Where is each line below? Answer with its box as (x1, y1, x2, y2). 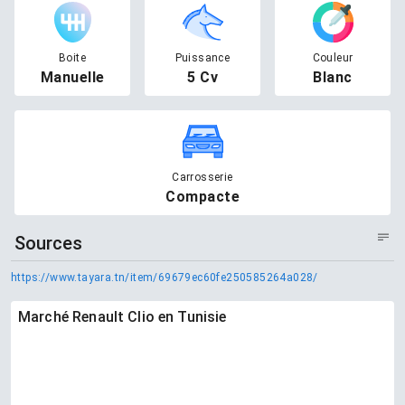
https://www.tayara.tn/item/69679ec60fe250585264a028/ (11, 270, 318, 284)
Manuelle (40, 68, 105, 86)
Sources (14, 231, 82, 254)
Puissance (174, 51, 231, 64)
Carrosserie (172, 170, 233, 184)
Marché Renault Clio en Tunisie (18, 307, 227, 325)
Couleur (312, 51, 353, 64)
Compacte (165, 187, 240, 205)
